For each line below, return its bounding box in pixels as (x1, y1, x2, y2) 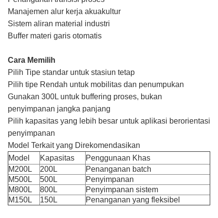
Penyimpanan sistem (86, 185, 158, 194)
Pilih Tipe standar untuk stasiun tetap (8, 68, 135, 76)
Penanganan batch (86, 165, 151, 173)
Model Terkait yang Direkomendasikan (8, 141, 140, 149)
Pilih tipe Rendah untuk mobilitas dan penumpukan (8, 80, 184, 89)
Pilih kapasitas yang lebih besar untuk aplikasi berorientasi (8, 117, 210, 125)
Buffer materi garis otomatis (8, 32, 102, 40)
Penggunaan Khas (86, 154, 150, 162)
